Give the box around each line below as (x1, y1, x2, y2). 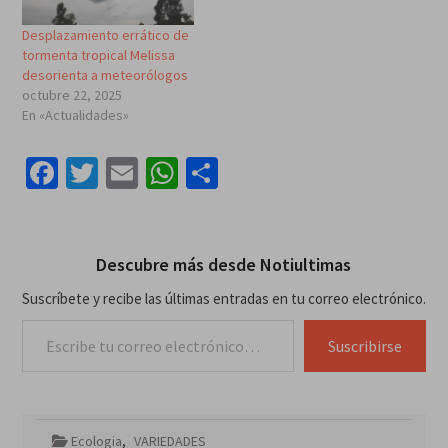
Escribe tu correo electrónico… (20, 308, 116, 329)
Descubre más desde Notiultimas (96, 252, 352, 276)
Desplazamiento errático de (21, 25, 189, 44)
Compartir (217, 152, 358, 193)
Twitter (97, 152, 194, 193)
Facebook (57, 152, 186, 193)
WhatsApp (177, 152, 315, 193)
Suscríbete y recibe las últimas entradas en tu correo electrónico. (21, 288, 426, 308)
